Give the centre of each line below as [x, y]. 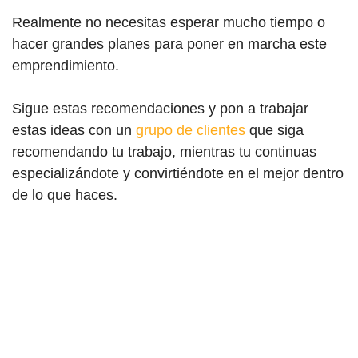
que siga [274, 130]
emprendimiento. [66, 65]
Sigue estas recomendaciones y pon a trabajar [160, 108]
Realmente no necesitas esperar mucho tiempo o [169, 22]
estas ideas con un [74, 130]
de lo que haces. [65, 195]
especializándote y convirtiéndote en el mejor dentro [178, 173]
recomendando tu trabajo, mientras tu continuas [164, 151]
